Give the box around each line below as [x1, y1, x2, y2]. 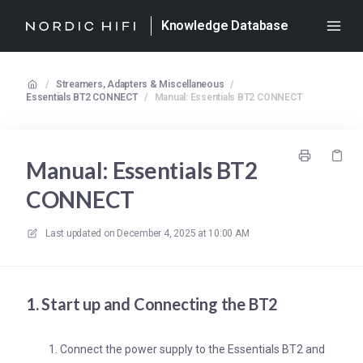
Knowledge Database [160, 18, 288, 33]
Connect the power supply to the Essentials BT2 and [60, 343, 325, 356]
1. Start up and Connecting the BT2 [26, 294, 279, 314]
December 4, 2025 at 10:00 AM [117, 228, 250, 239]
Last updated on [45, 228, 115, 239]
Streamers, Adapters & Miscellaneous [55, 79, 224, 90]
